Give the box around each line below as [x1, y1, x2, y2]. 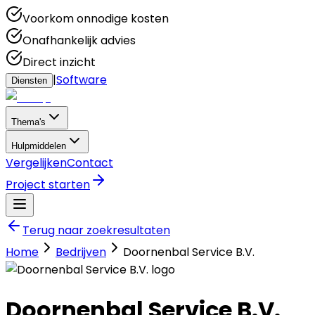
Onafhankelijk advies [22, 32, 136, 49]
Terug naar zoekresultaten [22, 222, 170, 238]
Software [56, 72, 107, 88]
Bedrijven [56, 244, 106, 260]
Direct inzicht [22, 54, 96, 70]
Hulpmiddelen [11, 141, 66, 151]
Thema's [11, 117, 46, 127]
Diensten [11, 75, 47, 86]
